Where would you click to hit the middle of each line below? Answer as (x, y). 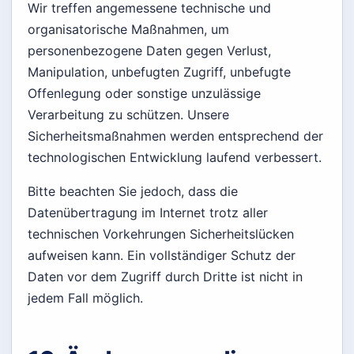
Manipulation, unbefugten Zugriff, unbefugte (159, 72)
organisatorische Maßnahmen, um (128, 30)
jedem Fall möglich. (85, 298)
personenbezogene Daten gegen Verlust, (149, 51)
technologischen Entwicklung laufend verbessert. (175, 158)
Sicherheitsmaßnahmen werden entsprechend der (175, 136)
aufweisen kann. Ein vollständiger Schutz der (162, 256)
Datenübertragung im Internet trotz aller (148, 213)
